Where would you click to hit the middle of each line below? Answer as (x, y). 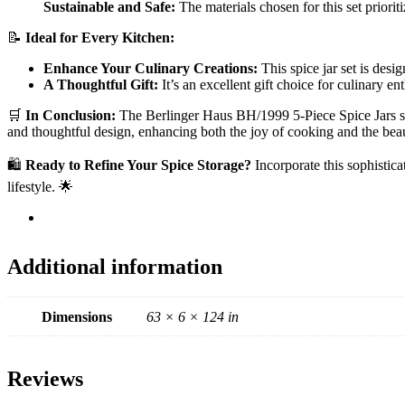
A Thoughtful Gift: (101, 84)
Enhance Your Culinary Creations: (151, 68)
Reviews (45, 379)
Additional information (115, 266)
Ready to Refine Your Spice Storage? (138, 165)
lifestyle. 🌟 (40, 186)
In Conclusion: (71, 115)
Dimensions (77, 317)
